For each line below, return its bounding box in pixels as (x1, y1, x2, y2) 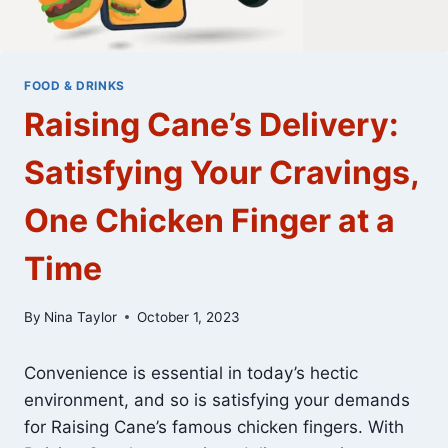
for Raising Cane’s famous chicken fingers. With (24, 416, 404, 437)
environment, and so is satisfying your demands (24, 389, 410, 410)
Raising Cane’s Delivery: (24, 105, 399, 145)
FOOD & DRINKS (24, 78, 125, 94)
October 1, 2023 (137, 308, 241, 325)
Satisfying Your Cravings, (24, 153, 419, 193)
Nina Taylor (44, 308, 118, 325)
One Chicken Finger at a (24, 201, 395, 241)
